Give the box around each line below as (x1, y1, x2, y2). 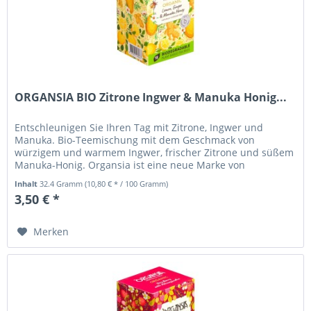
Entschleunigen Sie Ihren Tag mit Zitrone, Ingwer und (15, 121, 264, 135)
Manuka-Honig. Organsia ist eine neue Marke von (15, 158, 246, 172)
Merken (33, 225, 69, 239)
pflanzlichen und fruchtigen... (15, 171, 153, 185)
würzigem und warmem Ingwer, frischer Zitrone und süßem (15, 146, 294, 160)
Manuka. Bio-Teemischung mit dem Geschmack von (15, 133, 255, 147)
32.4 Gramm (40, 178, 85, 190)
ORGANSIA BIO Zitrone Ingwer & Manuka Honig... (15, 90, 287, 106)
